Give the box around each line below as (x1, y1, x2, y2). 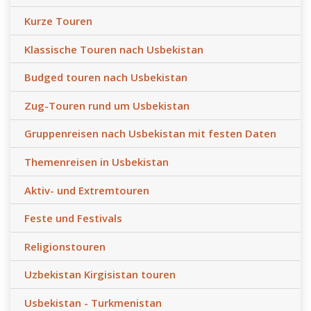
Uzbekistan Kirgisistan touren (24, 267, 176, 282)
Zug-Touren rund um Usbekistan (24, 98, 190, 112)
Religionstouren (24, 239, 106, 253)
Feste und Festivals (24, 211, 122, 226)
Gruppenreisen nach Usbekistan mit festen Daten (24, 126, 276, 141)
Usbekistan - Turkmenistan (24, 295, 162, 310)
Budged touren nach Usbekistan (24, 70, 187, 85)
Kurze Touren (24, 14, 92, 28)
